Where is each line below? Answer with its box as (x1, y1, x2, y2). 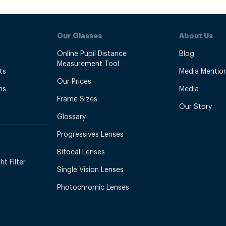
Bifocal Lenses (56, 146, 105, 156)
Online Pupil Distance (56, 48, 127, 58)
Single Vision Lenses (56, 164, 124, 174)
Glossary (56, 111, 86, 121)
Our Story (179, 101, 212, 110)
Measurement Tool (56, 58, 119, 68)
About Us (179, 30, 213, 40)
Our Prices (56, 76, 91, 85)
